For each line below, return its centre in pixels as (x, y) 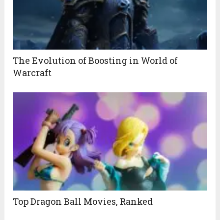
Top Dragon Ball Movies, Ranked (83, 201)
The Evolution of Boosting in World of (96, 60)
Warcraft (32, 72)
